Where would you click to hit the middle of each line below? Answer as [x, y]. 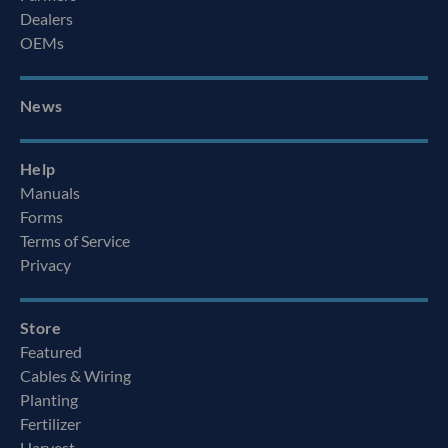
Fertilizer [50, 424]
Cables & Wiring [75, 376]
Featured [51, 352]
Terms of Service [75, 241]
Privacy [45, 265]
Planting [49, 400]
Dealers [46, 19]
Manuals [50, 193]
